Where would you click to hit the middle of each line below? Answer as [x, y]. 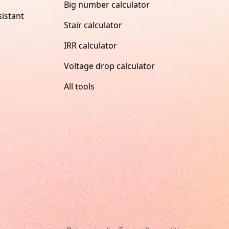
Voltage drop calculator [109, 66]
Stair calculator [93, 25]
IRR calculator [90, 45]
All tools [79, 86]
